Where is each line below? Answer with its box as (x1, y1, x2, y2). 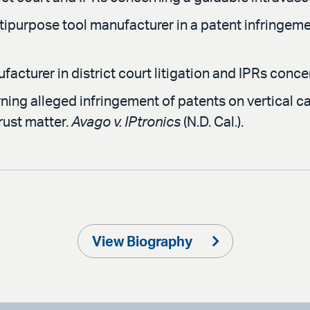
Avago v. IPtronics (71, 115, 181, 129)
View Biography (91, 235, 195, 249)
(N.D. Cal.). (181, 115, 244, 129)
